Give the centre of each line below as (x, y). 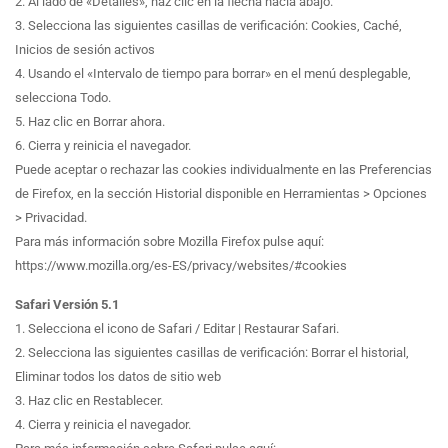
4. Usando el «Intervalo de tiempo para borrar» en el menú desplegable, (213, 74)
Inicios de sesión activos (85, 50)
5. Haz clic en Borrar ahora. (90, 122)
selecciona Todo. (63, 98)
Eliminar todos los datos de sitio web (118, 376)
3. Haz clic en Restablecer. (89, 400)
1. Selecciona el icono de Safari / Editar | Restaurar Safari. (177, 328)
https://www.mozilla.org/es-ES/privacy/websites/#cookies (181, 266)
